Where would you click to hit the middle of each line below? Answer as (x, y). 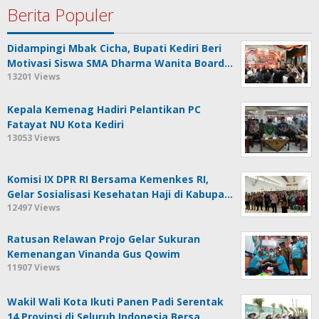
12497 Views (34, 208)
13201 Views (34, 77)
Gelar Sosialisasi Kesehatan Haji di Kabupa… (120, 194)
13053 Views (34, 138)
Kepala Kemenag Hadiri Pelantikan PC (104, 110)
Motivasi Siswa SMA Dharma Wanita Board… (120, 63)
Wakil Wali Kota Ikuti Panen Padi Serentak (115, 301)
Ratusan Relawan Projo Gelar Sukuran (104, 239)
